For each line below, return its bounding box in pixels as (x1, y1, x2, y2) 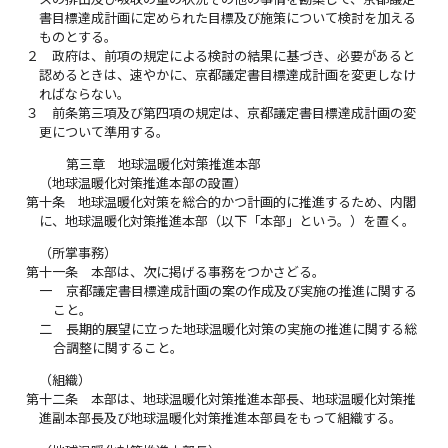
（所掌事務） (39, 245, 118, 262)
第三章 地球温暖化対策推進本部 (65, 156, 261, 173)
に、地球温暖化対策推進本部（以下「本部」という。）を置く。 (39, 213, 416, 230)
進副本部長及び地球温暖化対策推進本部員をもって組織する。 (39, 410, 403, 427)
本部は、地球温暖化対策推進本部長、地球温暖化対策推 (91, 391, 417, 408)
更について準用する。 (39, 123, 170, 140)
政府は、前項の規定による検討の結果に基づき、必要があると (52, 47, 416, 64)
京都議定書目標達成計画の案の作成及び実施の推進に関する (65, 283, 417, 300)
